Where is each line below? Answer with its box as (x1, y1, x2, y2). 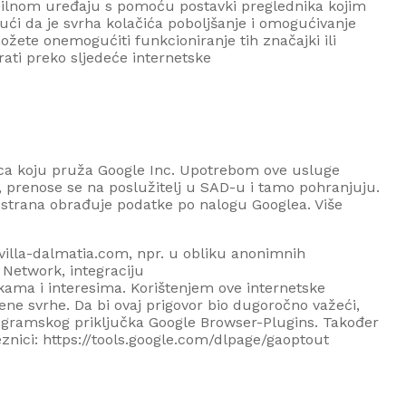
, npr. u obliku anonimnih (129, 244, 305, 262)
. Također (314, 313, 379, 331)
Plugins (263, 313, 314, 331)
